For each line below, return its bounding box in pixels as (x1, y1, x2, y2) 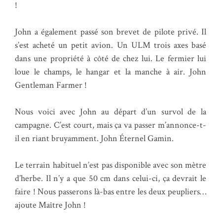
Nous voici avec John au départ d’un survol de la (15, 106, 206, 117)
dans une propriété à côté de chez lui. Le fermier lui (15, 52, 206, 64)
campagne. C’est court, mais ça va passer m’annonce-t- (15, 119, 206, 131)
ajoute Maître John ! (15, 199, 86, 211)
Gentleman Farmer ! (15, 79, 87, 91)
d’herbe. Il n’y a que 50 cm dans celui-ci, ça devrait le (15, 172, 206, 184)
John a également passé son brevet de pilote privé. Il (15, 26, 206, 37)
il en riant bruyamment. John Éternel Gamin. (15, 132, 174, 144)
